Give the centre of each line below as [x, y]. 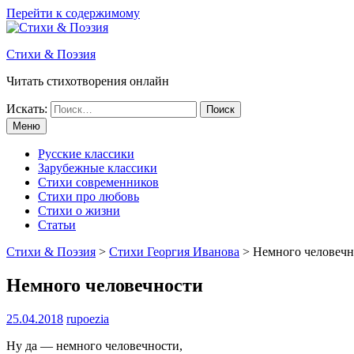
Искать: [27, 109]
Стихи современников [98, 182]
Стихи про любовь [88, 196]
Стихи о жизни [79, 211]
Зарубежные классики [98, 168]
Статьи [57, 225]
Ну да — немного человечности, [94, 345]
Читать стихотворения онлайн [88, 81]
